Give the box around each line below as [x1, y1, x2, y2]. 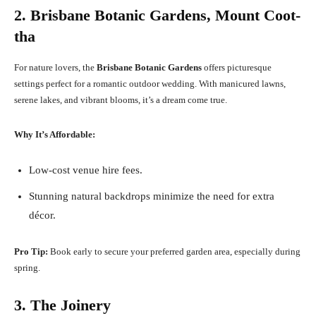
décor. [29, 209, 56, 221]
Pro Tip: [14, 246, 48, 257]
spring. [14, 262, 40, 274]
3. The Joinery [14, 296, 111, 315]
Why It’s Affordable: [14, 129, 95, 140]
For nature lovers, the [14, 62, 97, 73]
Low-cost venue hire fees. [29, 164, 142, 176]
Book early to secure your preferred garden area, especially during [48, 246, 300, 257]
